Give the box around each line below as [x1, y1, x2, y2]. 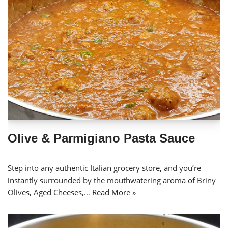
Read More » [92, 187, 136, 197]
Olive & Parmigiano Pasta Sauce [8, 131, 195, 145]
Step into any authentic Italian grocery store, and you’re [8, 162, 201, 173]
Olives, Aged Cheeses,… [8, 187, 92, 197]
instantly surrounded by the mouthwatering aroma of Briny [8, 175, 216, 185]
